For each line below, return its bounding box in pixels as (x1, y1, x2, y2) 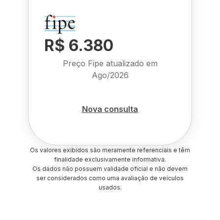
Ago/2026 (91, 70, 129, 80)
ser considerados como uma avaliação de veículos (36, 174, 184, 182)
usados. (98, 184, 122, 191)
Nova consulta (82, 104, 138, 114)
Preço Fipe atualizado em (62, 58, 158, 68)
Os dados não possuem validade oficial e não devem (32, 165, 188, 172)
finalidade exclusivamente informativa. (54, 156, 166, 163)
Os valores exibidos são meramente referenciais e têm (30, 146, 190, 154)
